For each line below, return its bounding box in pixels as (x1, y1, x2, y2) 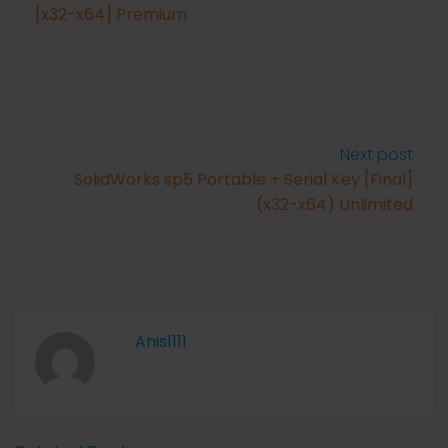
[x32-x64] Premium (35, 3, 187, 26)
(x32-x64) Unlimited (256, 193, 413, 216)
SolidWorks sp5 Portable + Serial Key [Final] (74, 168, 413, 191)
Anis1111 (135, 330, 187, 353)
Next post (340, 143, 413, 166)
